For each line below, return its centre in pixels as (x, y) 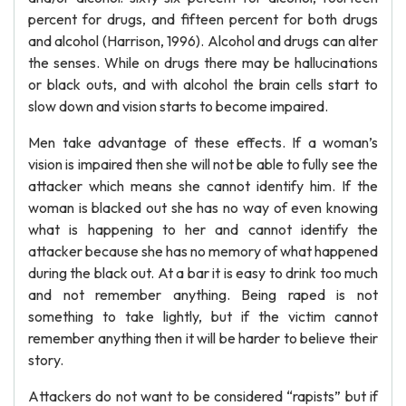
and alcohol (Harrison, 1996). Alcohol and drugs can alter (203, 41)
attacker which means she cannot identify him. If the (203, 186)
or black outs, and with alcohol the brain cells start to (203, 84)
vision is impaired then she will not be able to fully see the (203, 164)
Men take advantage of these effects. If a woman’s (203, 142)
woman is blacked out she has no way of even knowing (203, 208)
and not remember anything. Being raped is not (203, 295)
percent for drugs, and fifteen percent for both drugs (203, 19)
